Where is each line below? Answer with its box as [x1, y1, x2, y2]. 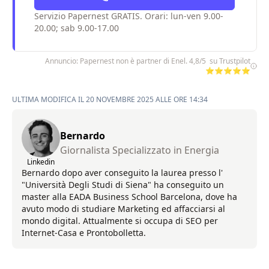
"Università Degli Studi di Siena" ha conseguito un [22, 178, 224, 190]
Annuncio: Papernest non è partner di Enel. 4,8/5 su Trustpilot [44, 55, 250, 66]
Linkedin [27, 156, 55, 167]
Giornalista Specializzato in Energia [60, 143, 219, 157]
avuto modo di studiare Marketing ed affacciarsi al [22, 202, 225, 214]
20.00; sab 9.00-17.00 [34, 22, 119, 34]
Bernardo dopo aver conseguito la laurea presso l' [22, 166, 223, 178]
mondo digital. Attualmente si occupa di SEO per [22, 214, 218, 226]
